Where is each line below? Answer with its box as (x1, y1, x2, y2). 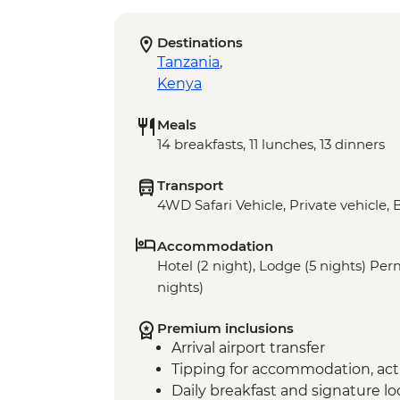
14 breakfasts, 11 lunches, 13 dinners (157, 136, 385, 154)
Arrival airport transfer (171, 339, 325, 357)
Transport (157, 177, 223, 195)
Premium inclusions (157, 320, 294, 337)
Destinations (157, 34, 243, 52)
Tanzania (157, 54, 220, 71)
